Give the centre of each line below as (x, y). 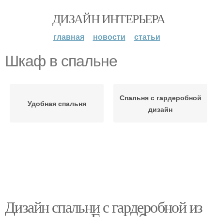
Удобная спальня (57, 103)
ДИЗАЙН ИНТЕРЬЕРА (108, 18)
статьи (147, 37)
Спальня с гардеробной (160, 97)
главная (69, 37)
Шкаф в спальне (61, 61)
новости (109, 37)
